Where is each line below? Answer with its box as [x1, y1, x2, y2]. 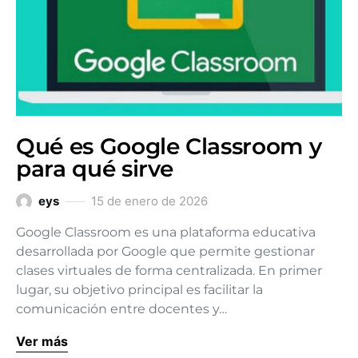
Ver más [16, 333, 68, 349]
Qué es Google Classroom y [16, 133, 322, 160]
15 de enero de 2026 [91, 193, 208, 209]
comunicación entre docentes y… [16, 301, 227, 316]
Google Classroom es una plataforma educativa [16, 225, 316, 240]
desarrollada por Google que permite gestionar [16, 244, 315, 259]
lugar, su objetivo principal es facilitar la [16, 282, 263, 297]
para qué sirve [16, 155, 174, 182]
